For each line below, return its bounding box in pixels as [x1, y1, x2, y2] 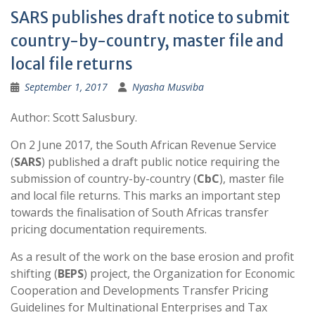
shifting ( [11, 266, 58, 281]
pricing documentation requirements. [11, 221, 207, 237]
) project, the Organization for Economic [84, 266, 295, 281]
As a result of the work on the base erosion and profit [11, 249, 294, 264]
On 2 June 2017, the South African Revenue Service [11, 137, 276, 153]
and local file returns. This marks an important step [11, 188, 281, 203]
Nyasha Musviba [132, 80, 204, 94]
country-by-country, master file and [11, 31, 283, 51]
